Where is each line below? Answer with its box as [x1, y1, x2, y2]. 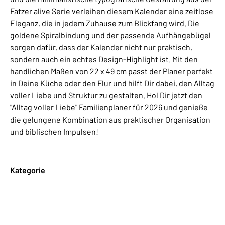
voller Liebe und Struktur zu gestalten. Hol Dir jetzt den [10, 90, 202, 100]
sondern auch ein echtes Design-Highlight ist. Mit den [10, 54, 198, 64]
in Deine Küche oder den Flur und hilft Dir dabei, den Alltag [10, 78, 214, 88]
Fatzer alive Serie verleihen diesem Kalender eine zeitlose [10, 6, 213, 16]
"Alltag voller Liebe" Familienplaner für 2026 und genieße [10, 102, 208, 112]
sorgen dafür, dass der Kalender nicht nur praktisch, [10, 42, 192, 52]
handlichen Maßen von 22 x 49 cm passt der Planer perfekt [10, 66, 213, 76]
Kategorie [10, 165, 45, 175]
